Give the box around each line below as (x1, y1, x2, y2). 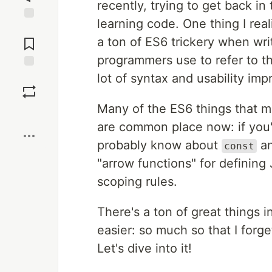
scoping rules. (97, 174, 177, 189)
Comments (8, 33, 50, 44)
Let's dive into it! (97, 241, 192, 256)
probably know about (97, 138, 222, 152)
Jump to (13, 23, 46, 34)
